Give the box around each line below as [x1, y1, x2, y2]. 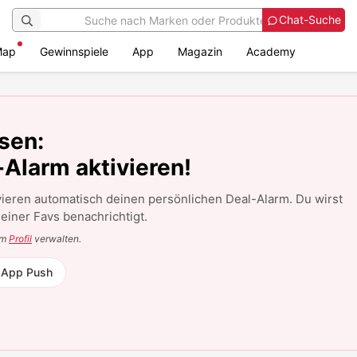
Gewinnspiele [40, 45, 108, 58]
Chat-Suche [279, 13, 341, 26]
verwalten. [32, 233, 81, 245]
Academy [246, 45, 296, 58]
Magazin [178, 45, 222, 58]
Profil [9, 233, 32, 245]
